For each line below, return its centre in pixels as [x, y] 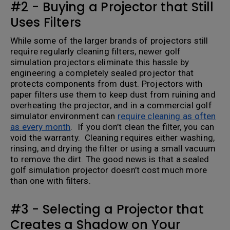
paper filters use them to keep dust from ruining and [113, 94]
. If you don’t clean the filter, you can [142, 127]
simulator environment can [64, 116]
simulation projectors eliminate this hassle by [100, 62]
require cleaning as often [167, 116]
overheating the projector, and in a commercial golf [111, 105]
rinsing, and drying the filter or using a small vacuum [113, 148]
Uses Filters [46, 22]
